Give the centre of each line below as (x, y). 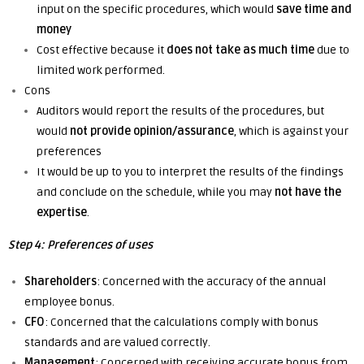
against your (314, 131)
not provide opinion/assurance (152, 131)
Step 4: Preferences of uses (80, 245)
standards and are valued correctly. (117, 342)
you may (250, 192)
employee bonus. (69, 302)
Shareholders (61, 282)
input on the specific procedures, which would (156, 9)
